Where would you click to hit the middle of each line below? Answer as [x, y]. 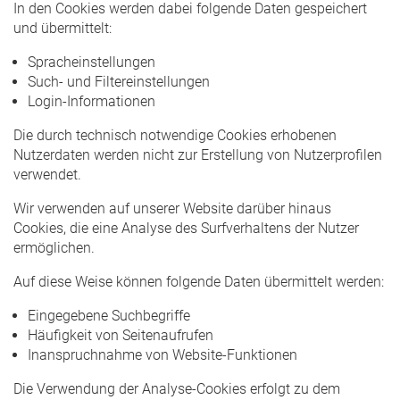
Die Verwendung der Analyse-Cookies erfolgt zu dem [177, 388]
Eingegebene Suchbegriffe [109, 315]
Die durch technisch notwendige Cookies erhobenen [175, 135]
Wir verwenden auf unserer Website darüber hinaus [172, 208]
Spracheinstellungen [92, 62]
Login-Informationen [92, 101]
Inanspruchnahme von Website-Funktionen [162, 354]
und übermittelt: [62, 28]
